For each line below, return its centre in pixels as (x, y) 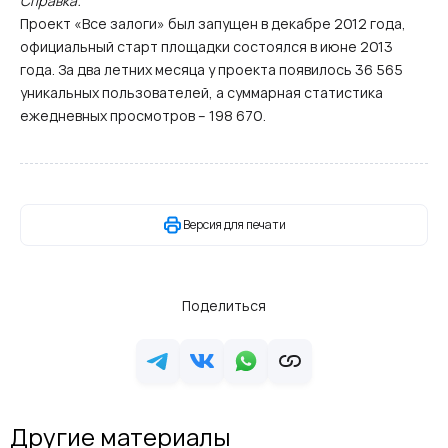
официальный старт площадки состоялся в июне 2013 (206, 46)
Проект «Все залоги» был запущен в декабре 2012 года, (213, 23)
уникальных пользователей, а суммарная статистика (201, 92)
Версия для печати (234, 224)
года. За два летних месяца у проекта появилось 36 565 (211, 69)
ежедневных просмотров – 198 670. (143, 115)
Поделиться (224, 305)
